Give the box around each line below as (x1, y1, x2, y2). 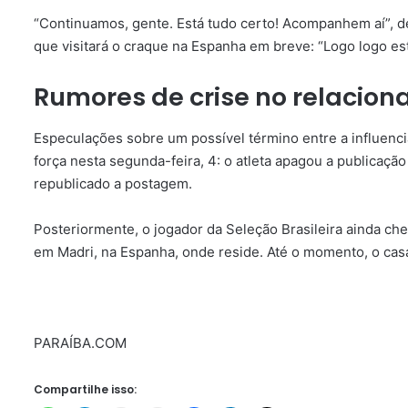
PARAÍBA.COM (34, 333, 127, 352)
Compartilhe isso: (34, 381, 137, 397)
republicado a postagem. (34, 174, 192, 192)
